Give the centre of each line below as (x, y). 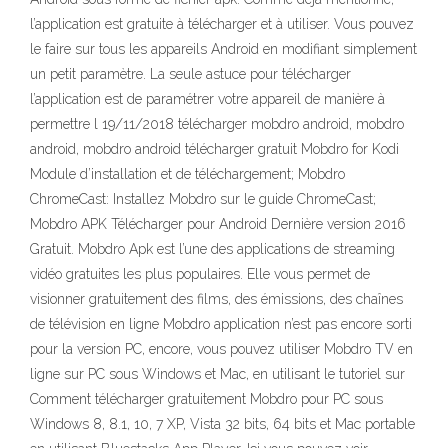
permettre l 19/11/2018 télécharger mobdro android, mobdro (217, 124)
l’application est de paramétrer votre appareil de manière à (207, 99)
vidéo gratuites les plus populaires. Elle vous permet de (200, 274)
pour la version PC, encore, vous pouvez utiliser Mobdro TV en (221, 349)
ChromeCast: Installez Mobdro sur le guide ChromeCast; (203, 199)
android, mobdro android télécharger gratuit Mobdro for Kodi (214, 149)
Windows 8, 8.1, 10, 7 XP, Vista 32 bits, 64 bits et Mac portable (222, 424)
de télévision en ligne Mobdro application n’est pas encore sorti (221, 324)
